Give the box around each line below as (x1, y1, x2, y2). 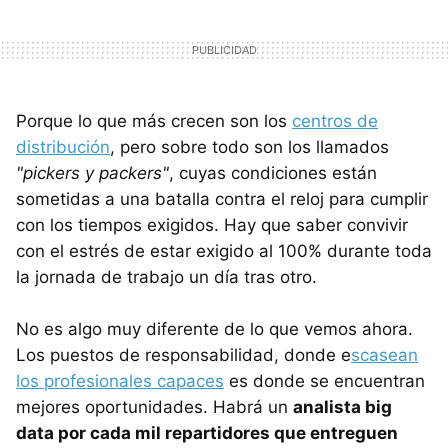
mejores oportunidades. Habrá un (16, 396, 293, 417)
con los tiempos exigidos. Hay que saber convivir (16, 214, 408, 235)
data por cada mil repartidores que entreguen (16, 422, 398, 443)
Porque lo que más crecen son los (16, 110, 292, 131)
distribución (16, 136, 110, 157)
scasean (351, 344, 418, 365)
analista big (293, 396, 392, 417)
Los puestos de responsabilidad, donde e (16, 344, 351, 365)
